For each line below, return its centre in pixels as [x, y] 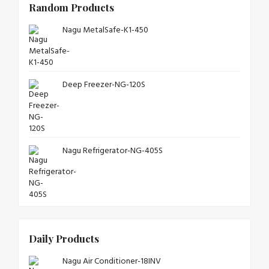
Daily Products [64, 238]
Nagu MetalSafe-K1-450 [105, 30]
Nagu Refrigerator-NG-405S [113, 151]
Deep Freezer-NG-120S [104, 85]
